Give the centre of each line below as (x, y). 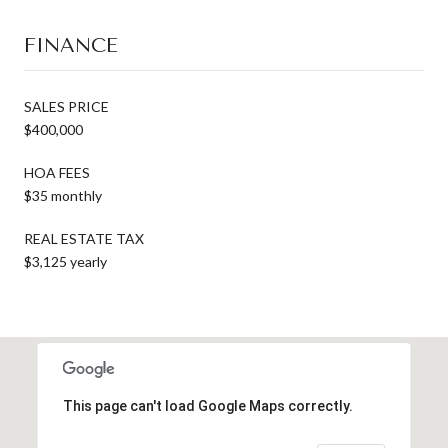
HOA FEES (57, 172)
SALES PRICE (66, 106)
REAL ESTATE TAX (84, 238)
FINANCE (71, 45)
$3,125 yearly (65, 261)
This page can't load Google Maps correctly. (207, 405)
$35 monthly (63, 195)
